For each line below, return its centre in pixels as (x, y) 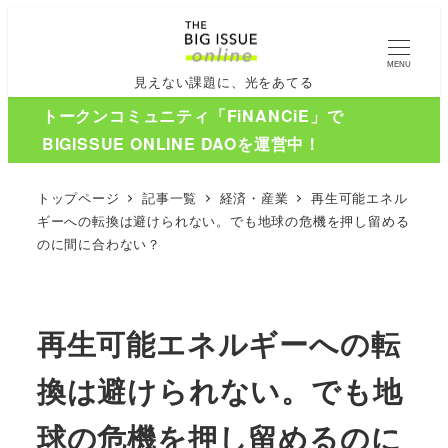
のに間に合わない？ (98, 243)
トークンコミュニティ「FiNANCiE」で (192, 116)
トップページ (78, 197)
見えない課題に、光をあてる (224, 81)
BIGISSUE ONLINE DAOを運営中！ (181, 144)
